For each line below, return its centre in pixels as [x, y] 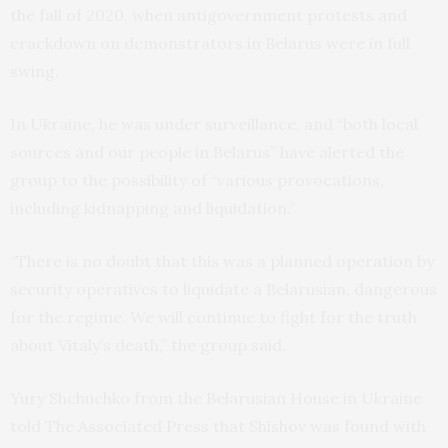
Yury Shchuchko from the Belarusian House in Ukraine [216, 397]
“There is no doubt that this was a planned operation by [222, 260]
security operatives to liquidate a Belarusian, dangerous [223, 288]
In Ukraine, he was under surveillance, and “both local [214, 123]
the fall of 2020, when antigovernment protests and [208, 14]
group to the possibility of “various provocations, [197, 179]
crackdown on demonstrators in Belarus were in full [210, 42]
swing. [34, 70]
